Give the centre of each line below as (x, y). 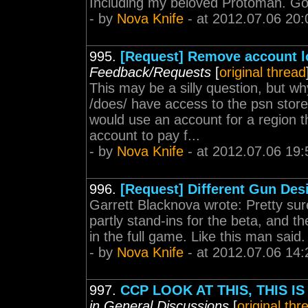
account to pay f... (145, 135)
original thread (263, 72)
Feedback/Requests (150, 72)
